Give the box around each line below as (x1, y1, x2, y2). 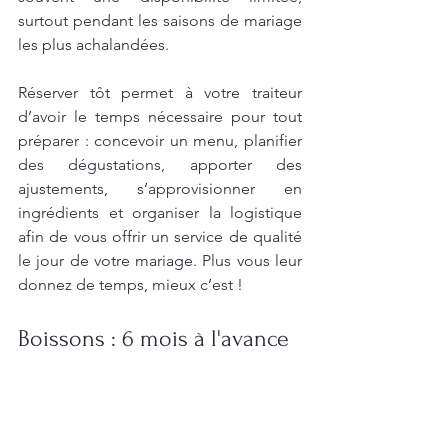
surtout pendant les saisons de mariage (18, 10, 302, 30)
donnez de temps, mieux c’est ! (18, 274, 243, 294)
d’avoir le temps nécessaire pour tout (18, 106, 302, 126)
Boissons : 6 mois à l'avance (18, 324, 289, 352)
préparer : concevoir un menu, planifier (18, 130, 302, 150)
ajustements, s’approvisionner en (18, 178, 302, 198)
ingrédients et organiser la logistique (18, 202, 302, 222)
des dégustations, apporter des (18, 154, 302, 174)
